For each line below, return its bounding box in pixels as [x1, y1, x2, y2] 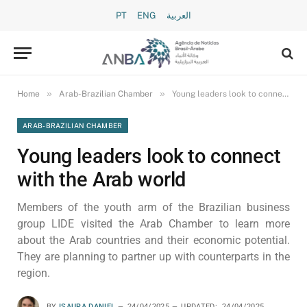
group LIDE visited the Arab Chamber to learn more [17, 217, 290, 230]
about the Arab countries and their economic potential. [17, 234, 290, 247]
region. [17, 267, 50, 280]
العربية [167, 10, 191, 21]
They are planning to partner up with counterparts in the [17, 250, 290, 263]
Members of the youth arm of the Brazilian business [17, 201, 290, 214]
